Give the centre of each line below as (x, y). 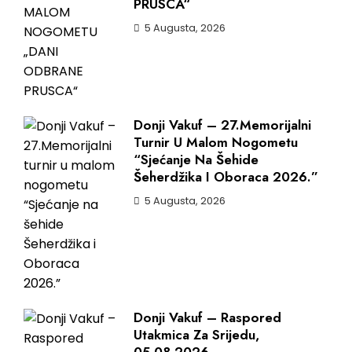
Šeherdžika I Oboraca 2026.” (226, 177)
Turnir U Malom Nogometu (216, 142)
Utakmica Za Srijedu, (196, 335)
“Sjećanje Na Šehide (196, 159)
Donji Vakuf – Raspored (207, 317)
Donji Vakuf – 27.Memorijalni (222, 125)
